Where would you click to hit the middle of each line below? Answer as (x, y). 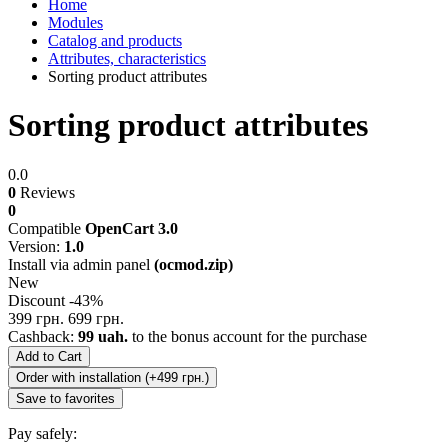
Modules (75, 22)
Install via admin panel (81, 264)
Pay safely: (42, 433)
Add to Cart (49, 356)
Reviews (45, 192)
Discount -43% (55, 300)
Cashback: (43, 336)
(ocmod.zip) (193, 264)
